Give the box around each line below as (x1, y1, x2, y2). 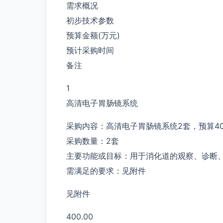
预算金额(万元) (66, 30, 120, 40)
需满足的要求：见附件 (66, 165, 146, 176)
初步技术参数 (66, 15, 114, 25)
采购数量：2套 (66, 135, 119, 146)
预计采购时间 (66, 45, 114, 55)
